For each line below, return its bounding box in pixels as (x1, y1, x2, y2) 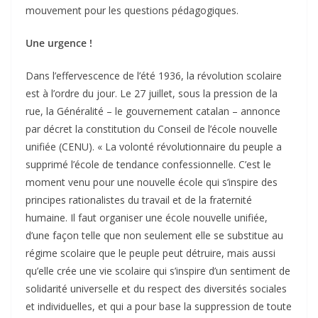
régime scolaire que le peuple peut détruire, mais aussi (26, 246, 275, 261)
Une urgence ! (26, 36, 92, 50)
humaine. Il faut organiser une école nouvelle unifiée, (26, 211, 268, 225)
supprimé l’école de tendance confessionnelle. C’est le (26, 158, 271, 172)
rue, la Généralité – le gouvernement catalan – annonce (26, 104, 280, 119)
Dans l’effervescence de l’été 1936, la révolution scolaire (26, 69, 282, 83)
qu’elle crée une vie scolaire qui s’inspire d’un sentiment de (26, 264, 290, 278)
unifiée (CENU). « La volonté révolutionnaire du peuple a (26, 140, 282, 154)
